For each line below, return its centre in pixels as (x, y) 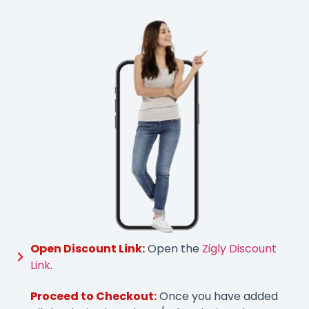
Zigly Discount (239, 248)
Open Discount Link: (87, 248)
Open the (173, 248)
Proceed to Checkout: (93, 296)
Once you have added (217, 296)
